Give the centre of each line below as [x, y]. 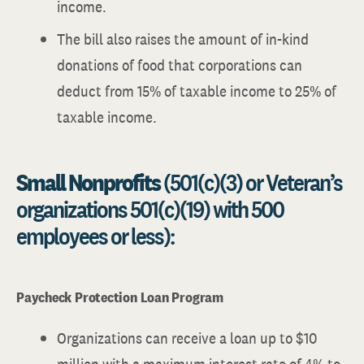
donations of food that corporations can [180, 65]
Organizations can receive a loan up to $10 [187, 338]
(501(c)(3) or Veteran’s [251, 182]
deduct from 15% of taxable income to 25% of [197, 91]
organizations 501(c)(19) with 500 [150, 209]
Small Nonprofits [88, 182]
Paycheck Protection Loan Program [120, 297]
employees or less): [95, 236]
